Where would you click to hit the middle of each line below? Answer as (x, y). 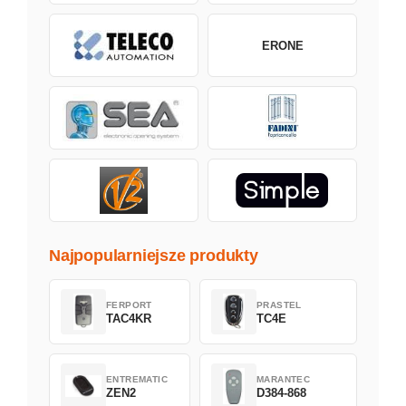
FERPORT (129, 304)
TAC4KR (129, 318)
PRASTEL (279, 304)
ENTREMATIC (137, 379)
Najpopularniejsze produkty (154, 256)
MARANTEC (284, 379)
